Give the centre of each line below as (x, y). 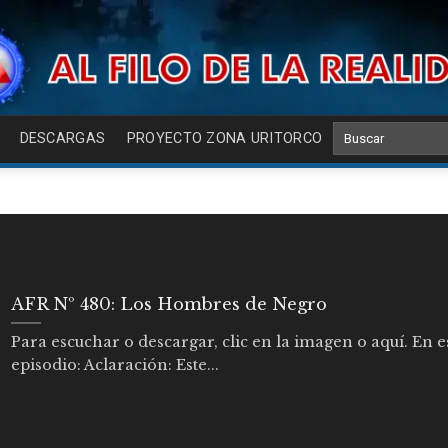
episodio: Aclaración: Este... (114, 365)
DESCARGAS (62, 138)
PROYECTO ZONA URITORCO (224, 138)
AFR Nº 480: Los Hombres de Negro (168, 303)
